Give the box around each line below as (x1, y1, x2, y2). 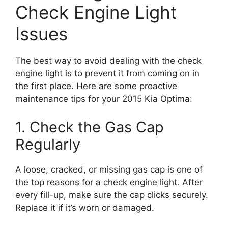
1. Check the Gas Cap (15, 118, 164, 136)
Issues (15, 23, 68, 45)
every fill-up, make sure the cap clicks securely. (15, 189, 208, 200)
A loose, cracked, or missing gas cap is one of (15, 164, 203, 175)
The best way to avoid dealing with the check (15, 55, 202, 66)
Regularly (15, 135, 80, 153)
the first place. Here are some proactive (15, 81, 177, 92)
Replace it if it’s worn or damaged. (15, 202, 154, 213)
